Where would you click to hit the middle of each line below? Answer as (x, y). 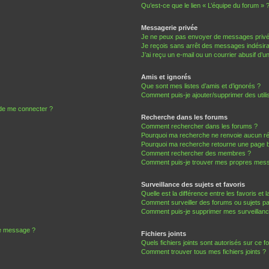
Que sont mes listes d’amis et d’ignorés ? (201, 86)
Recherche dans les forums (184, 117)
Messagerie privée (169, 28)
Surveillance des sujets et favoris (193, 185)
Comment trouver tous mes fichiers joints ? (203, 252)
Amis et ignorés (166, 77)
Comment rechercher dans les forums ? (199, 126)
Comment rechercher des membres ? (196, 153)
